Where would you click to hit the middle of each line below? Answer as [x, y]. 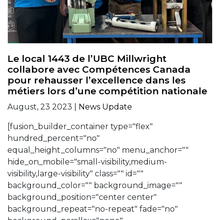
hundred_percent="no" [54, 138]
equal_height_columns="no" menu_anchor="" [98, 150]
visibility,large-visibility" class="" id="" [75, 174]
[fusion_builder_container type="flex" [80, 127]
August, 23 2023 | [43, 107]
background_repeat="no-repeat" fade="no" [93, 209]
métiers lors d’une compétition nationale [107, 91]
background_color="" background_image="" [95, 186]
